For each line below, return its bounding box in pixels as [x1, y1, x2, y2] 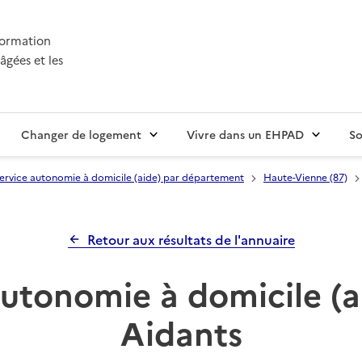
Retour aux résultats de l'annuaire [86, 230, 295, 249]
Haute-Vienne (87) [263, 170, 347, 184]
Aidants [120, 309, 242, 355]
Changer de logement [21, 126, 141, 143]
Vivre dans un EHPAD [187, 126, 304, 143]
